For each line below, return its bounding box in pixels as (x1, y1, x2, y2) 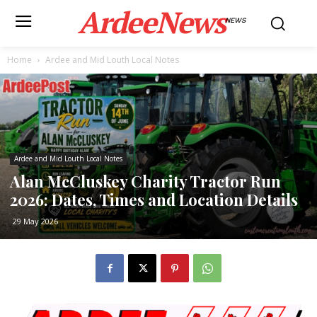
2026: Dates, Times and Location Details (10, 189, 298, 211)
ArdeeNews (78, 2, 226, 42)
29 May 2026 (13, 216, 58, 227)
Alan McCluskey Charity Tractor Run (10, 171, 281, 192)
